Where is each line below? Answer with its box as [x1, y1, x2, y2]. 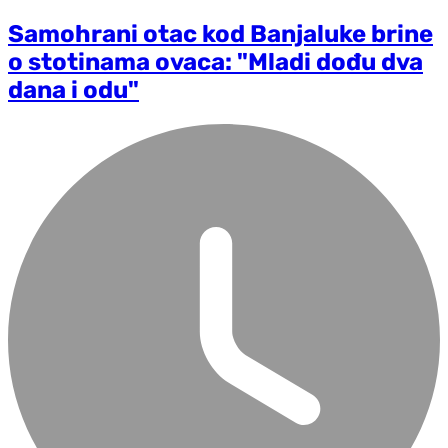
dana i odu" [8, 75, 139, 104]
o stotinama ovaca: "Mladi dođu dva [8, 47, 423, 76]
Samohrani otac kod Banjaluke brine [8, 19, 433, 48]
